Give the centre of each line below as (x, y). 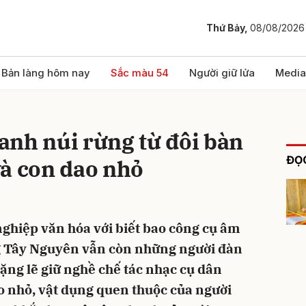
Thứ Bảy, (228, 28)
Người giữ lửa (222, 73)
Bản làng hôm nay (46, 73)
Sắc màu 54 (140, 73)
